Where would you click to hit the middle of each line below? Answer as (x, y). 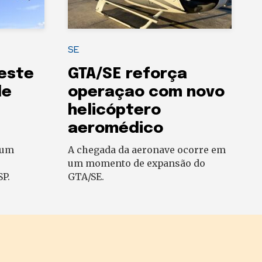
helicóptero (114, 111)
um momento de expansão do (137, 163)
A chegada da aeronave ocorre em (147, 150)
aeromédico (116, 129)
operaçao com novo (146, 92)
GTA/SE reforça (127, 74)
